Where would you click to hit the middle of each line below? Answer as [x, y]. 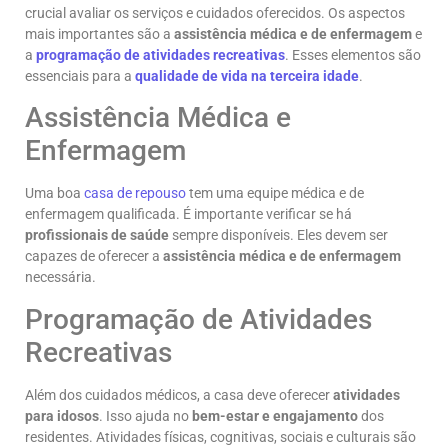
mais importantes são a [99, 33]
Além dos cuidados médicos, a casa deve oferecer [179, 394]
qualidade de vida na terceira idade [247, 75]
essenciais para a [80, 75]
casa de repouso [135, 193]
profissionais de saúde [97, 235]
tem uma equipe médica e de [275, 193]
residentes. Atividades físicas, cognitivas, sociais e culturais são [220, 436]
